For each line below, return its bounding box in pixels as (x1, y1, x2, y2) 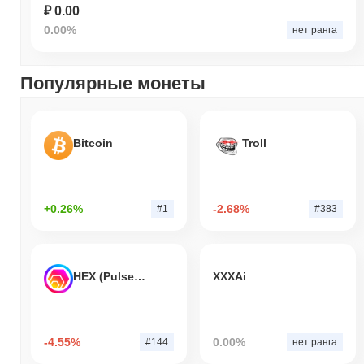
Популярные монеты (20, 73, 206, 94)
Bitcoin (73, 136, 113, 149)
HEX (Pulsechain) (134, 269, 145, 283)
